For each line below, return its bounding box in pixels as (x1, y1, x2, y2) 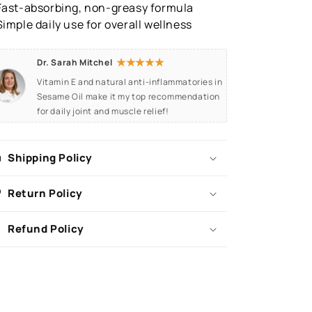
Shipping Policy (8, 150, 93, 165)
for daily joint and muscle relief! (37, 105, 169, 117)
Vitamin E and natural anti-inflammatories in (37, 76, 223, 88)
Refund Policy (8, 221, 84, 236)
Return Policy (8, 186, 83, 201)
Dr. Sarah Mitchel (37, 56, 113, 68)
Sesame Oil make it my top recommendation (37, 91, 221, 102)
